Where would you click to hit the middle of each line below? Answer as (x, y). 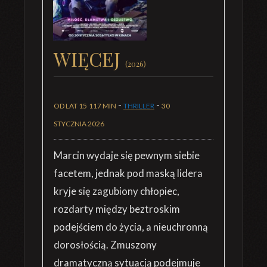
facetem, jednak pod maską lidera (128, 173)
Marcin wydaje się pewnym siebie (127, 155)
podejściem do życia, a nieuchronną (131, 227)
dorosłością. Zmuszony (105, 245)
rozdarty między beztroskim (117, 209)
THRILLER (139, 106)
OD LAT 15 (70, 106)
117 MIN (103, 106)
